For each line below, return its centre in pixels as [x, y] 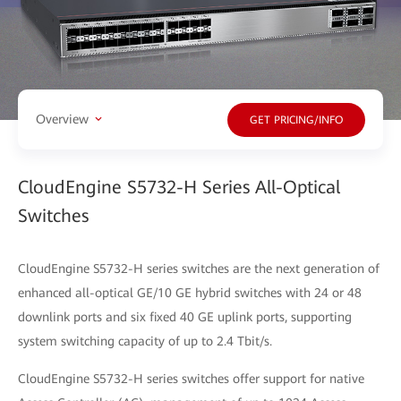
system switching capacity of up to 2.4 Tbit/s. [145, 341]
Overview [62, 119]
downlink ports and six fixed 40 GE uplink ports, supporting [185, 316]
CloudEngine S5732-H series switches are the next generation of [199, 268]
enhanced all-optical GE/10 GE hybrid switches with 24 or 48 [190, 292]
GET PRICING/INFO [296, 120]
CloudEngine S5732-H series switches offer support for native [191, 378]
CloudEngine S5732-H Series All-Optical [179, 187]
